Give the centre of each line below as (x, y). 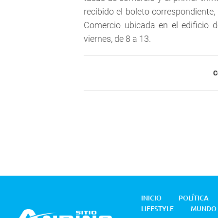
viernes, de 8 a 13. (117, 39)
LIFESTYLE (157, 209)
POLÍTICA (194, 198)
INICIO (151, 198)
